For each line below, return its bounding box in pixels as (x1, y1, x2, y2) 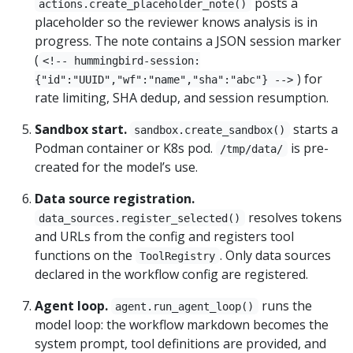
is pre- (287, 139, 329, 157)
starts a (289, 120, 338, 138)
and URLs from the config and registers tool (35, 227, 294, 245)
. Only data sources (219, 246, 331, 264)
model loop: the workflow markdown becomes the (35, 315, 329, 333)
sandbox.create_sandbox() (134, 123, 286, 136)
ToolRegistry (139, 249, 216, 262)
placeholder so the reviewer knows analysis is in (35, 13, 318, 31)
